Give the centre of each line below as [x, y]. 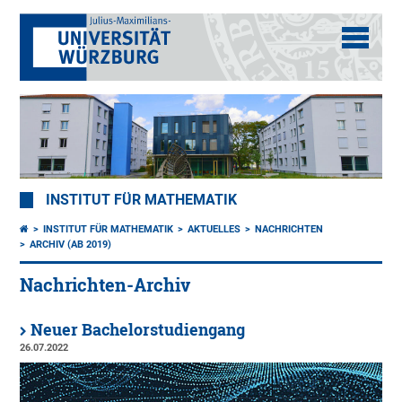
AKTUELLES [214, 230]
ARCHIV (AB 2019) [71, 245]
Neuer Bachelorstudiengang [138, 330]
